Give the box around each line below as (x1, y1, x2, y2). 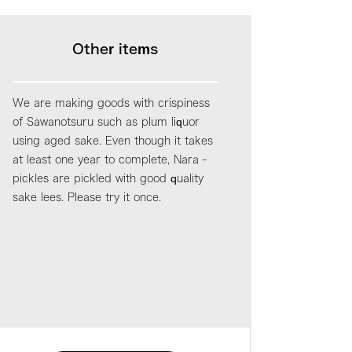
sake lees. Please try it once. (12, 191, 161, 203)
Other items (72, 41, 159, 56)
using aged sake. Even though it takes (12, 134, 213, 146)
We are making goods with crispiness (12, 97, 210, 108)
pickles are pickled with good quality (12, 172, 203, 184)
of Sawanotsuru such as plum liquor (12, 115, 200, 127)
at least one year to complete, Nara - (12, 153, 207, 165)
